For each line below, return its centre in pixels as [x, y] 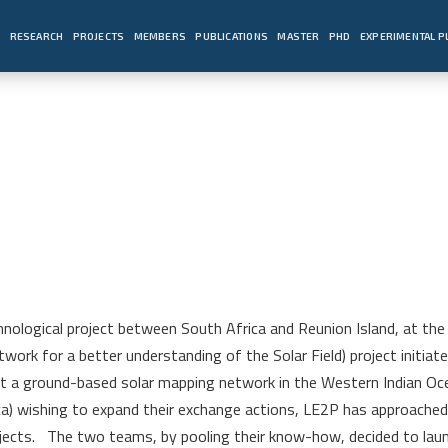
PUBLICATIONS [231, 35]
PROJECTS [98, 35]
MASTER [298, 35]
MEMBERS [160, 35]
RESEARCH [36, 35]
